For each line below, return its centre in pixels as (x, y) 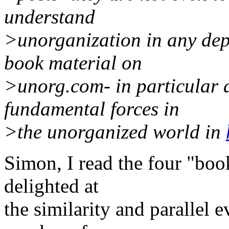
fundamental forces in (92, 108)
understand (50, 16)
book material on (73, 62)
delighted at (51, 186)
